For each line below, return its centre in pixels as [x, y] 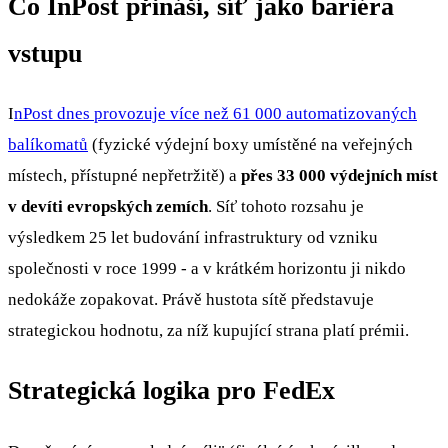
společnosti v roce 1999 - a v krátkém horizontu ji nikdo [207, 269]
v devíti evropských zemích [108, 207]
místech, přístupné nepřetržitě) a [124, 176]
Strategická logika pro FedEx [171, 391]
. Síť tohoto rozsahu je [286, 207]
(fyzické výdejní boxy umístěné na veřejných [250, 145]
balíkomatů [48, 145]
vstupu [45, 53]
